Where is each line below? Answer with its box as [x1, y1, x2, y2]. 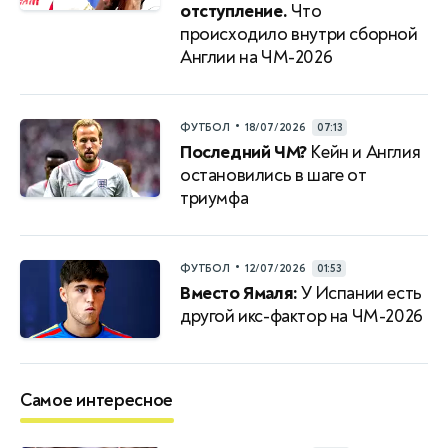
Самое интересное [20, 388, 174, 412]
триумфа [180, 186, 249, 210]
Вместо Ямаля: [180, 281, 298, 305]
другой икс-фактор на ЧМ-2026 [180, 304, 423, 328]
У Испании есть [297, 281, 422, 305]
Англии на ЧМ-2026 [180, 45, 333, 69]
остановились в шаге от [180, 163, 367, 187]
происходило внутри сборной [180, 22, 418, 46]
